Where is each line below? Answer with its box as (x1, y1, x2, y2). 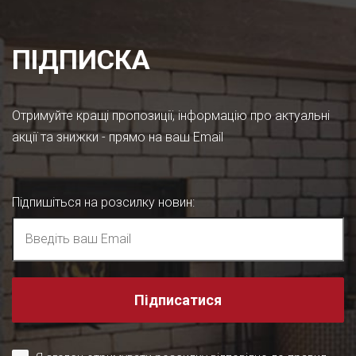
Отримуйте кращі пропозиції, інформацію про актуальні (12, 108, 330, 123)
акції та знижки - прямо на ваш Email (12, 130, 223, 145)
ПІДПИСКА (12, 44, 150, 75)
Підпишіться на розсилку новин (12, 195, 192, 210)
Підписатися (134, 292, 222, 308)
